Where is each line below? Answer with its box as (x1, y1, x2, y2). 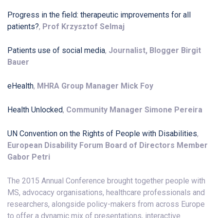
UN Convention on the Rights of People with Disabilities (7, 129, 197, 139)
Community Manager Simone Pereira (66, 105, 202, 115)
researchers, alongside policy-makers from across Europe (7, 200, 205, 209)
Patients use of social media (7, 46, 105, 55)
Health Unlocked (7, 105, 63, 115)
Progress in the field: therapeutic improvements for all (7, 10, 191, 20)
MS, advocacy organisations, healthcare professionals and (7, 188, 205, 198)
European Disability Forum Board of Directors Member (7, 141, 208, 150)
